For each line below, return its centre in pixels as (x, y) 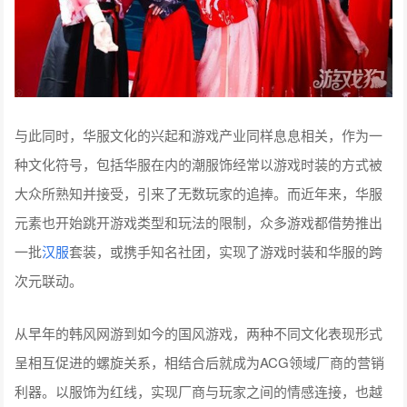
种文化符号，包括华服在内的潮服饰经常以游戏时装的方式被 (199, 164)
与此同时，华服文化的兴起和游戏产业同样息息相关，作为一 (199, 134)
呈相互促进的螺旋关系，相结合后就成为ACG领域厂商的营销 (200, 362)
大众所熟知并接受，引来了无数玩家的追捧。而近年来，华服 (199, 193)
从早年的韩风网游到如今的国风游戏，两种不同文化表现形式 (199, 333)
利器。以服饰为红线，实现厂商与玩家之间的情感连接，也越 (199, 391)
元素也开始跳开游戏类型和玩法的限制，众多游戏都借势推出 (199, 222)
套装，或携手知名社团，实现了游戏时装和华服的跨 (226, 251)
